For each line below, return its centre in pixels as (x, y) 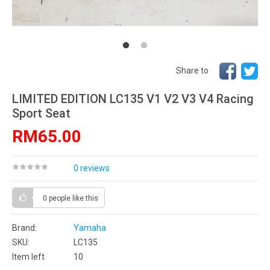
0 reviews (92, 168)
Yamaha (90, 228)
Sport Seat (41, 113)
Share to (192, 70)
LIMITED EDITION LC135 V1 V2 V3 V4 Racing (133, 99)
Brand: (24, 228)
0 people (58, 198)
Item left (28, 257)
